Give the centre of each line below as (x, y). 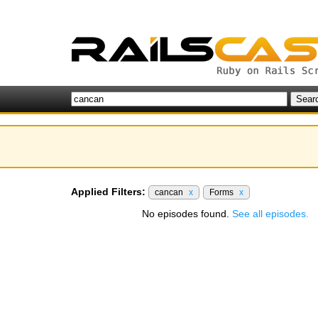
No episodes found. (187, 214)
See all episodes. (270, 214)
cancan (170, 192)
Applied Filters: (108, 192)
